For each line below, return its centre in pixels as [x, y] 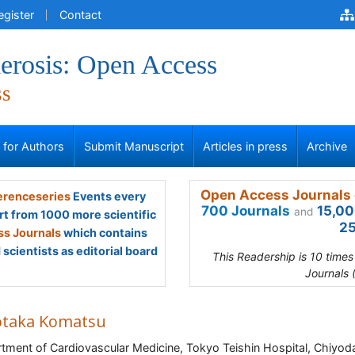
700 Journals [246, 211]
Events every [108, 196]
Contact [80, 15]
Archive [327, 146]
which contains [104, 233]
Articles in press [245, 146]
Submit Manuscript [134, 146]
